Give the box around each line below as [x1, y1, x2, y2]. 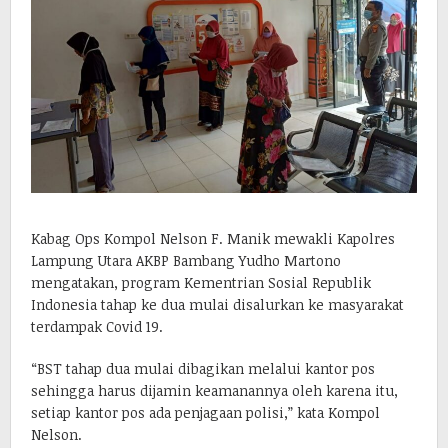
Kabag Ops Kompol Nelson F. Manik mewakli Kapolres [31, 229, 395, 249]
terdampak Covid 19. [31, 317, 163, 337]
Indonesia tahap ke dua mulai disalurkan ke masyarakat [31, 295, 404, 315]
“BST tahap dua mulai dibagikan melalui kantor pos [31, 359, 375, 379]
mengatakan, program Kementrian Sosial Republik [31, 273, 371, 293]
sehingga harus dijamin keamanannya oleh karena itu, [31, 381, 398, 401]
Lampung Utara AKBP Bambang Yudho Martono [31, 251, 341, 271]
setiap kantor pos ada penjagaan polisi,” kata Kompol [31, 403, 380, 423]
